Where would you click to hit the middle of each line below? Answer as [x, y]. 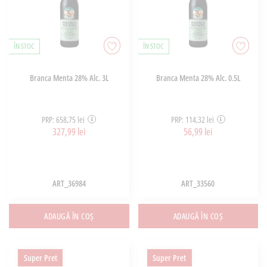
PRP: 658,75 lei [63, 119]
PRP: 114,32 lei [192, 119]
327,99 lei [69, 131]
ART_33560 [198, 184]
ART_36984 [69, 184]
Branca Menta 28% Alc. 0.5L [198, 78]
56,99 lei [198, 131]
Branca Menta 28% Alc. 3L [69, 78]
